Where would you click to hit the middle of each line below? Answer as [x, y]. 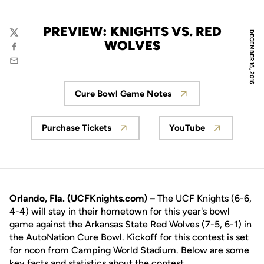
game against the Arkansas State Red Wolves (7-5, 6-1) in [131, 224]
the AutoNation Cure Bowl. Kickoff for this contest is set [129, 237]
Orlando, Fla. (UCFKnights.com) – [83, 198]
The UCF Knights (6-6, [204, 198]
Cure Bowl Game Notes [123, 94]
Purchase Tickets [76, 128]
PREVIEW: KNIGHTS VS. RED [132, 32]
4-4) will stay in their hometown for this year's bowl [120, 211]
